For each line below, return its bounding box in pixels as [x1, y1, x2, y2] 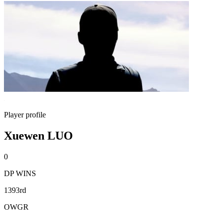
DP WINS [4, 169, 36, 178]
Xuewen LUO [4, 129, 73, 142]
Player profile [4, 110, 46, 119]
